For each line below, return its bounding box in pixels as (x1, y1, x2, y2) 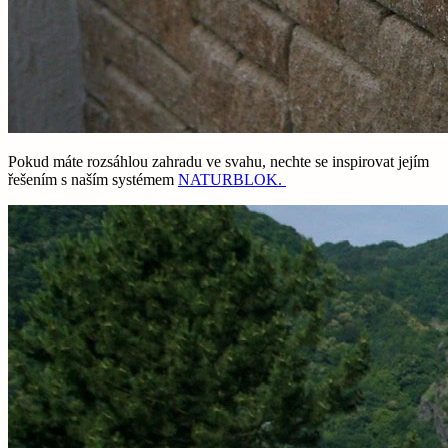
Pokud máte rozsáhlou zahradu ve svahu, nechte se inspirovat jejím (8, 152, 429, 170)
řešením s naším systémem (8, 170, 178, 188)
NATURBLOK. (178, 170, 286, 188)
